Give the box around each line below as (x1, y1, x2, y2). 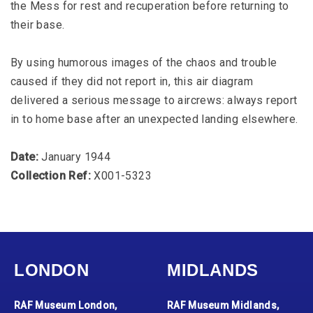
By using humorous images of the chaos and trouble (10, 56, 277, 69)
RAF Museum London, (14, 300, 117, 311)
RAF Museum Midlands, (167, 300, 279, 311)
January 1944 (41, 150, 111, 163)
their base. (10, 18, 65, 31)
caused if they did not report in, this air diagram (10, 75, 253, 88)
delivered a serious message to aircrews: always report (10, 94, 298, 107)
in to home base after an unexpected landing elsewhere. (10, 112, 298, 126)
